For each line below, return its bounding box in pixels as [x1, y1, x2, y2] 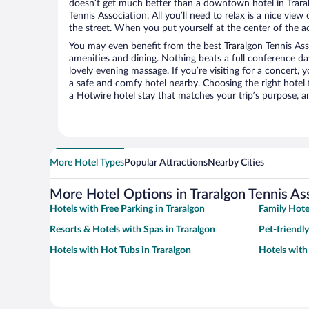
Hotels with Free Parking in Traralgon [50, 204, 205, 215]
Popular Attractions [124, 158, 208, 168]
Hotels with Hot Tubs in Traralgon [50, 246, 191, 256]
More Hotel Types [50, 158, 124, 168]
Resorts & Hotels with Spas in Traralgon [50, 225, 215, 235]
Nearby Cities [208, 158, 264, 168]
